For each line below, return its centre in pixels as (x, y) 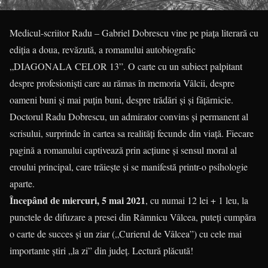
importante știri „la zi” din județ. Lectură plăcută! (101, 250)
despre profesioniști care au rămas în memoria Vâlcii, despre (122, 83)
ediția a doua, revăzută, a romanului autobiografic (103, 49)
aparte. (22, 183)
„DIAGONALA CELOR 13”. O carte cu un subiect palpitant (126, 66)
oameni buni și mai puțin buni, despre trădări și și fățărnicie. (121, 99)
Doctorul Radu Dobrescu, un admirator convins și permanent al (129, 116)
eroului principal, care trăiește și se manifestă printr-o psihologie (129, 166)
